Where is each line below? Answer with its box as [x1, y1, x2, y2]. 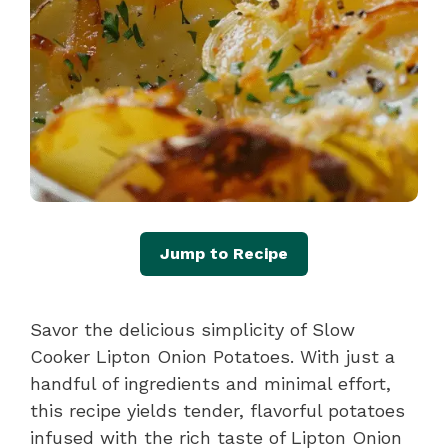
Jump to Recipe [160, 243, 288, 263]
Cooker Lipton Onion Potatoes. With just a [30, 345, 395, 367]
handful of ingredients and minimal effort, [30, 372, 391, 394]
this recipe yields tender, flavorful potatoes [30, 399, 405, 421]
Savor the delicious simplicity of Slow [30, 318, 355, 340]
